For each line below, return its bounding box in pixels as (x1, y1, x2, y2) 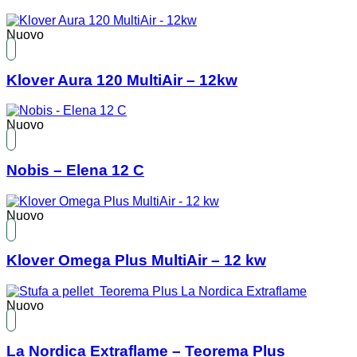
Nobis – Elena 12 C (6, 161, 144, 178)
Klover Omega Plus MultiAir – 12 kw (6, 252, 266, 269)
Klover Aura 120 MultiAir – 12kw (6, 71, 237, 88)
